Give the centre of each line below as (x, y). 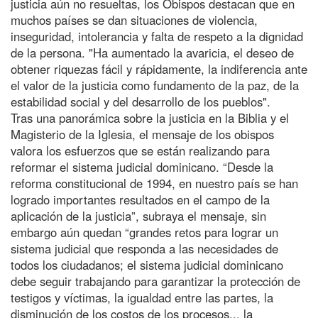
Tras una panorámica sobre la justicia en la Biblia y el (150, 117)
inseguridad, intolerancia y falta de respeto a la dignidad (157, 36)
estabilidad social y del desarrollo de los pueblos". (141, 101)
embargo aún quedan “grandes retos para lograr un (144, 232)
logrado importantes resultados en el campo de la (140, 199)
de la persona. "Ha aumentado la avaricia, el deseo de (152, 52)
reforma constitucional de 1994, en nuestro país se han (154, 183)
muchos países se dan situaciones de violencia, (134, 20)
